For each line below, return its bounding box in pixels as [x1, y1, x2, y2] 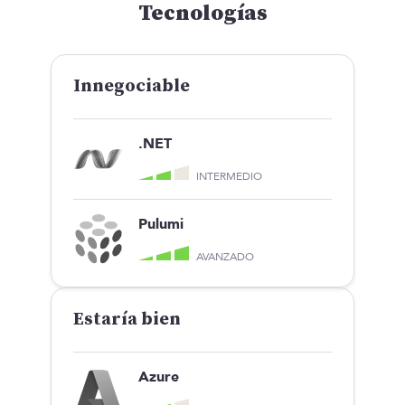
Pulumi [138, 213, 184, 234]
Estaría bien [73, 307, 181, 331]
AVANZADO [196, 250, 254, 265]
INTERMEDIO [196, 169, 262, 184]
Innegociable [73, 74, 190, 98]
